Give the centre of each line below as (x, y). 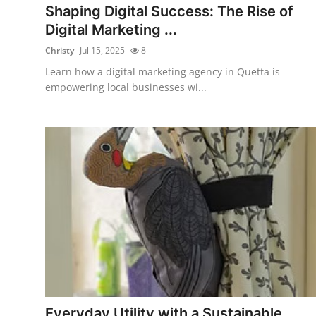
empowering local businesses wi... (126, 87)
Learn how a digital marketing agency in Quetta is (163, 71)
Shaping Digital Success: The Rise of (169, 11)
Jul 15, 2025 (102, 50)
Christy (60, 50)
